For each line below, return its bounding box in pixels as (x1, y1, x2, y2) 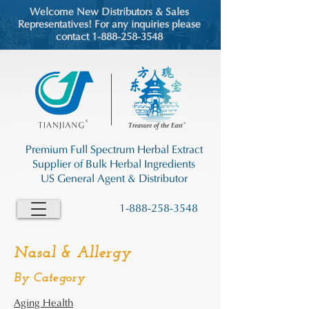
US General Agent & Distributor (40, 174, 188, 185)
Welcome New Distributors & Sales (29, 8, 189, 18)
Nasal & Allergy (14, 246, 130, 261)
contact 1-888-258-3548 (55, 32, 163, 43)
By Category (14, 272, 85, 285)
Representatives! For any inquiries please (17, 20, 201, 30)
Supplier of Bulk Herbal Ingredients (32, 159, 195, 170)
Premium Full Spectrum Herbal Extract (25, 145, 203, 156)
